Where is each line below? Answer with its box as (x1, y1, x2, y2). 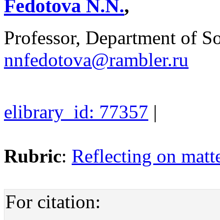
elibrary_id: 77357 (4, 101, 148, 122)
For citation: (5, 191, 101, 212)
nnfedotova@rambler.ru (4, 49, 189, 70)
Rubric (4, 145, 61, 166)
